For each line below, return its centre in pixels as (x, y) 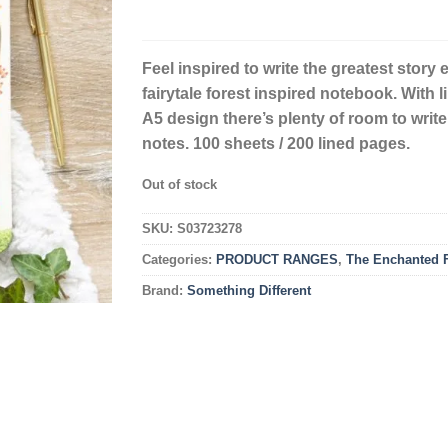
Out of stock (179, 184)
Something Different (248, 290)
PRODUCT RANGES (276, 259)
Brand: (164, 290)
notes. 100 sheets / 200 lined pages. (275, 143)
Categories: (178, 259)
